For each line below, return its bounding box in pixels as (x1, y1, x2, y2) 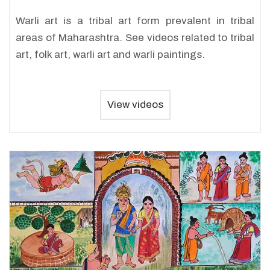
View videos (107, 99, 163, 110)
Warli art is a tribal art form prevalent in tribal (16, 15, 254, 27)
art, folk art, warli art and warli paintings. (16, 49, 205, 60)
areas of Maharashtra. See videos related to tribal (16, 32, 254, 43)
